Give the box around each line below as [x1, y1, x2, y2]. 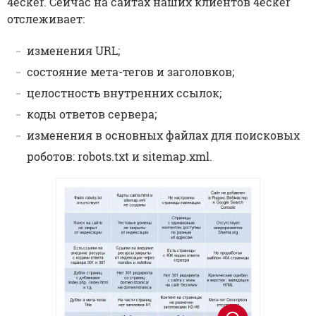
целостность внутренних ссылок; [27, 85, 221, 100]
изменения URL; [27, 42, 120, 58]
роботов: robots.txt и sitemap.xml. [27, 148, 212, 164]
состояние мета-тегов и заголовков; [27, 63, 234, 79]
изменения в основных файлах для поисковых [27, 127, 300, 142]
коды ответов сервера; [27, 106, 157, 121]
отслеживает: [7, 11, 85, 26]
